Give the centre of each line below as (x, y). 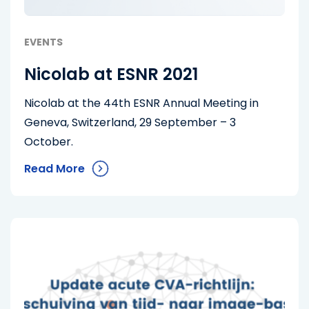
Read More (54, 169)
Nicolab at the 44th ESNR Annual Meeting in (141, 103)
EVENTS (43, 42)
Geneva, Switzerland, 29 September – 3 (130, 122)
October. (49, 142)
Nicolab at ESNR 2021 (111, 74)
